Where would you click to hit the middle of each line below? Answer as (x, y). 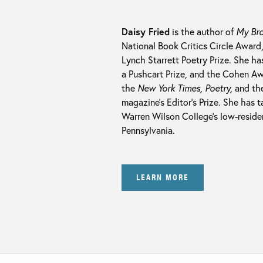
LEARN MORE (163, 177)
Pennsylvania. (148, 130)
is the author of (203, 31)
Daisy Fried (146, 31)
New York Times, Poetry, (185, 87)
